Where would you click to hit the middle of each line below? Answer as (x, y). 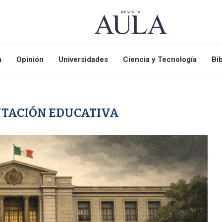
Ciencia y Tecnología (160, 59)
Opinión (30, 59)
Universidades (83, 59)
